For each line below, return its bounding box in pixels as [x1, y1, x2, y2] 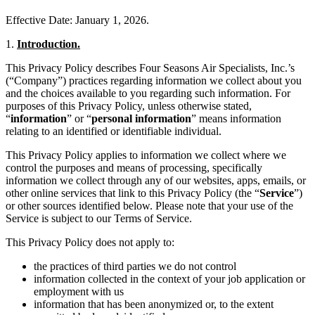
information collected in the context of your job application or [34, 272, 305, 285]
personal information [91, 112, 191, 124]
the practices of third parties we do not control [34, 259, 236, 272]
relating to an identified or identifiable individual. [6, 124, 221, 137]
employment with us [34, 285, 124, 297]
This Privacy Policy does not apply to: [6, 236, 174, 248]
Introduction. [17, 37, 80, 50]
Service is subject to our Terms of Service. [6, 212, 192, 224]
